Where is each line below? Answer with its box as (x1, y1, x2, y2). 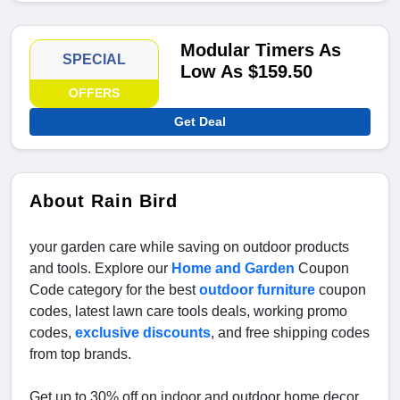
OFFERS (69, 86, 121, 101)
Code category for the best (29, 282, 199, 298)
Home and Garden (171, 261, 295, 277)
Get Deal (174, 114, 226, 129)
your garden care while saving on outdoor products (29, 239, 349, 255)
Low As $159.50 (180, 62, 313, 82)
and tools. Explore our (29, 261, 171, 277)
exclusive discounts (75, 325, 211, 341)
